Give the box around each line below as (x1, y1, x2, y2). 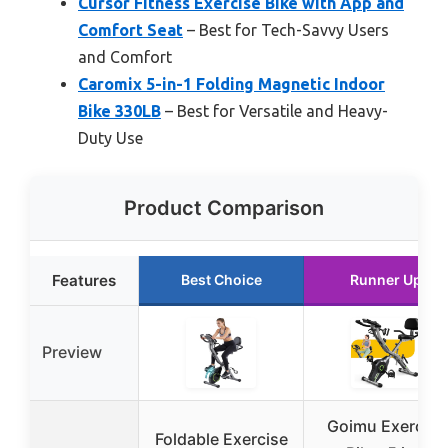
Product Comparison (124, 195, 324, 220)
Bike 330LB (78, 101, 161, 120)
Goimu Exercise (326, 415, 446, 436)
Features (52, 270, 116, 290)
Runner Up (350, 270, 422, 288)
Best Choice (180, 270, 262, 288)
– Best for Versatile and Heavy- (161, 101, 388, 120)
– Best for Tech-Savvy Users (183, 20, 389, 39)
